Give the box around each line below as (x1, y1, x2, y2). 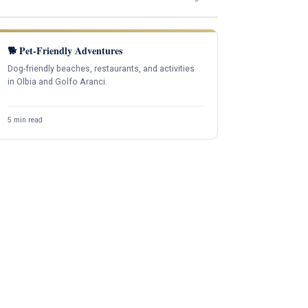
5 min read (8, 115, 43, 124)
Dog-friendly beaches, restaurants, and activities (8, 64, 195, 74)
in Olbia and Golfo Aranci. (8, 77, 108, 87)
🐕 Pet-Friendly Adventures (8, 43, 123, 58)
